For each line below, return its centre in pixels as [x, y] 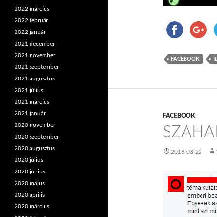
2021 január [30, 113]
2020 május [30, 183]
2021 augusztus [35, 78]
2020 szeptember [37, 137]
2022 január [30, 32]
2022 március [32, 9]
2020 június [30, 171]
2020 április [30, 195]
